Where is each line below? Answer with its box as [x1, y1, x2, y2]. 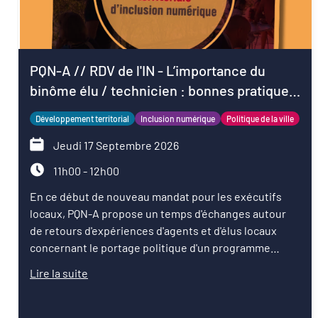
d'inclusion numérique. [30, 258, 143, 271]
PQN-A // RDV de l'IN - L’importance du [30, 62, 265, 79]
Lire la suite [30, 266, 88, 280]
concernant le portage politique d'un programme [30, 241, 270, 254]
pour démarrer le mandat [30, 102, 182, 119]
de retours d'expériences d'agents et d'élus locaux [30, 224, 277, 237]
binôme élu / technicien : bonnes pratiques [30, 82, 296, 99]
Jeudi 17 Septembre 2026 [51, 138, 179, 152]
